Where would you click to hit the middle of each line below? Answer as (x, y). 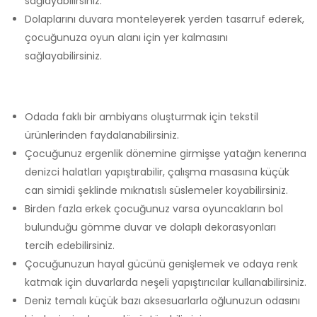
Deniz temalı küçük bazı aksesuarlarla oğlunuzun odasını (162, 301)
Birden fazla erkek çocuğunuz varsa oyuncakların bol (154, 209)
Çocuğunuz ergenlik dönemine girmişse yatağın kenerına (166, 154)
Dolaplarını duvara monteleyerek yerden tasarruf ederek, (165, 19)
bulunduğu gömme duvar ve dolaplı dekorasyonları (150, 227)
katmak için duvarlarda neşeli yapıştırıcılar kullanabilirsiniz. (166, 282)
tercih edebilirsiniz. (70, 246)
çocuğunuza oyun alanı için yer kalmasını (126, 38)
